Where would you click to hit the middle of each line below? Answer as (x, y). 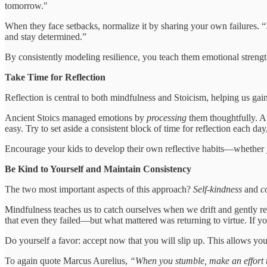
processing (167, 118)
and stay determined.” (46, 37)
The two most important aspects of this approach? (99, 190)
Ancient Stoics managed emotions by (76, 118)
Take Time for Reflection (55, 77)
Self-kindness (218, 190)
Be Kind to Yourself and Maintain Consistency (98, 169)
